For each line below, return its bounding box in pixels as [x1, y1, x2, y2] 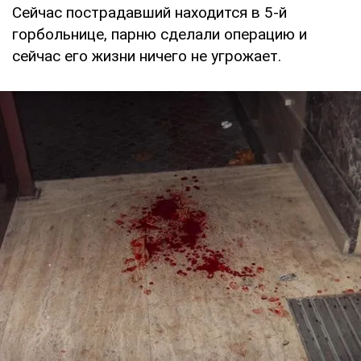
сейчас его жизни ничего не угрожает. [12, 46, 281, 65]
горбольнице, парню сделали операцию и [12, 24, 307, 44]
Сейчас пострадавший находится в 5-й [12, 2, 287, 22]
